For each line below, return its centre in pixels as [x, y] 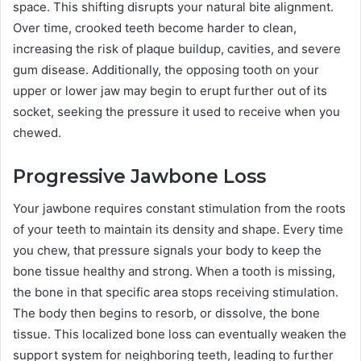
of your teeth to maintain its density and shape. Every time [178, 230]
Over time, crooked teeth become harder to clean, [155, 27]
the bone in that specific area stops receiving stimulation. [176, 293]
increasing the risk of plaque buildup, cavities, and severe [177, 48]
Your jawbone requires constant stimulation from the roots [179, 209]
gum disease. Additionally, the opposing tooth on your [166, 69]
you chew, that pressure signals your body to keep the [167, 251]
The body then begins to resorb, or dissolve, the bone [166, 313]
